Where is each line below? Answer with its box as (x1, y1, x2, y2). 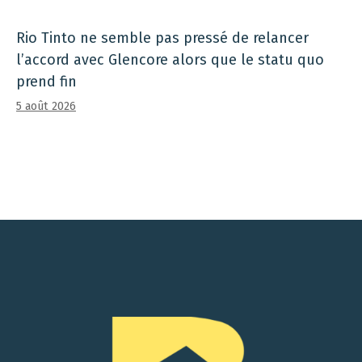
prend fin (16, 73, 77, 91)
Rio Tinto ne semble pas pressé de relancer (16, 29, 309, 48)
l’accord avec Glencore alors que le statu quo (16, 51, 324, 69)
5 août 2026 (16, 99, 76, 114)
